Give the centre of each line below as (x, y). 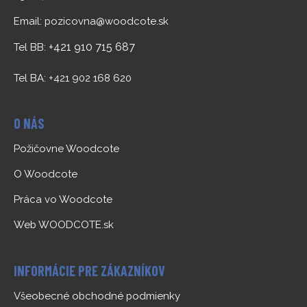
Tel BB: (31, 47)
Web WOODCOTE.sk (64, 224)
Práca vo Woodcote (63, 200)
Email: (29, 21)
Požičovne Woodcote (66, 149)
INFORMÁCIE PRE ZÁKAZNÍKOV (89, 270)
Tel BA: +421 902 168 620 (73, 78)
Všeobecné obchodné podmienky (97, 296)
